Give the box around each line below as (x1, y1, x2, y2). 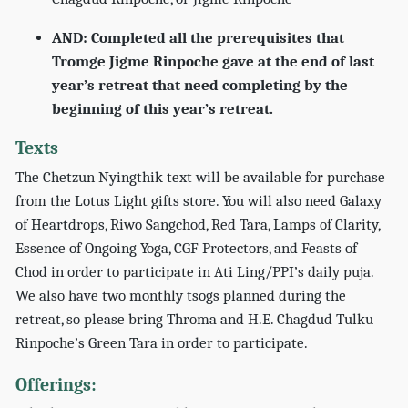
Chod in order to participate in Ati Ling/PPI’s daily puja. (15, 262, 374, 280)
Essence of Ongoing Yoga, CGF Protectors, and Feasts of (15, 239, 358, 257)
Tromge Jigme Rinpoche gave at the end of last (52, 53, 375, 71)
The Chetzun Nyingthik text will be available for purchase (15, 168, 386, 186)
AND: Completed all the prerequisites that (52, 29, 345, 47)
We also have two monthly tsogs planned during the (15, 286, 347, 304)
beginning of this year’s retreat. (52, 100, 274, 118)
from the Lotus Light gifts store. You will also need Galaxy (15, 191, 382, 209)
